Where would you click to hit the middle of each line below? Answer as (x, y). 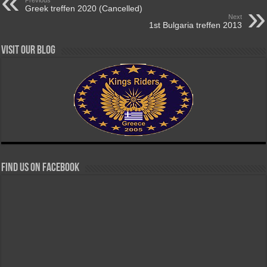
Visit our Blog (29, 50)
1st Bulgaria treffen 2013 (195, 25)
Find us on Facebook (41, 168)
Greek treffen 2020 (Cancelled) (84, 8)
